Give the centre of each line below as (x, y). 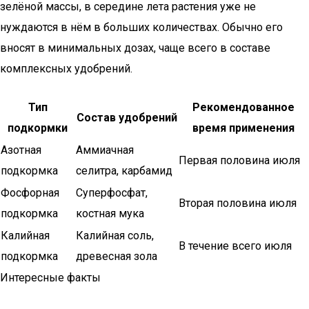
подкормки (38, 128)
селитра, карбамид (124, 171)
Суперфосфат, (112, 193)
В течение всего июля (235, 246)
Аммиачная (105, 150)
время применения (243, 128)
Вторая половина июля (238, 203)
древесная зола (117, 256)
